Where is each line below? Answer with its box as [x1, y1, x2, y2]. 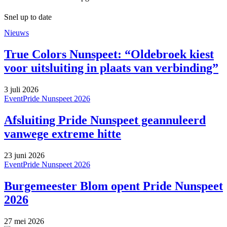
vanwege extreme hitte [4, 127, 121, 140]
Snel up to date [4, 12, 52, 21]
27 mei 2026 [4, 216, 44, 225]
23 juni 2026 [4, 150, 45, 160]
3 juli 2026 [4, 85, 39, 94]
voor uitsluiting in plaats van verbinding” [4, 61, 218, 74]
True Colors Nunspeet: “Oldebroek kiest [4, 47, 214, 61]
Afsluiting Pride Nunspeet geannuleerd [4, 113, 206, 127]
